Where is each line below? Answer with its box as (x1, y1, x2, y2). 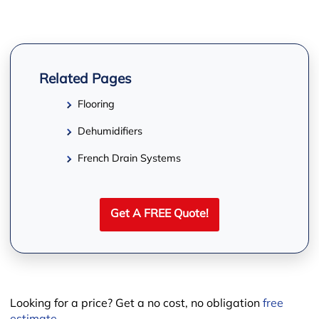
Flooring (78, 99, 115, 110)
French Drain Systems (78, 153, 182, 164)
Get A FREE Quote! (110, 208, 209, 220)
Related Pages (38, 73, 132, 87)
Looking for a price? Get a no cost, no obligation (9, 298, 263, 310)
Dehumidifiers (78, 126, 143, 137)
